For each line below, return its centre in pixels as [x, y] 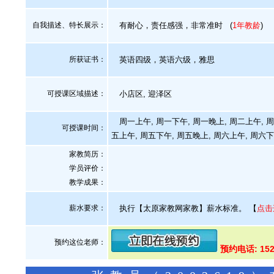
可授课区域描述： [76, 94]
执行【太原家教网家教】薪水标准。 [183, 208]
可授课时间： [84, 128]
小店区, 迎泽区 [142, 94]
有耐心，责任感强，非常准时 [167, 25]
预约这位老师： [80, 242]
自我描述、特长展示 [65, 25]
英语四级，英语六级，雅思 [163, 60]
